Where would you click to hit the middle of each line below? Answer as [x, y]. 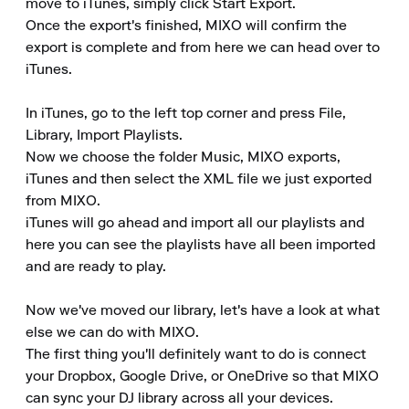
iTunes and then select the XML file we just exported [199, 180]
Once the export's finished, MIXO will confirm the [186, 26]
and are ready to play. [96, 267]
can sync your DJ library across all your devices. [179, 399]
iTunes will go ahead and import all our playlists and [195, 224]
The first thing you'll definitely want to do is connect [196, 355]
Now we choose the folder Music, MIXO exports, [183, 158]
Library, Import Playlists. [104, 136]
